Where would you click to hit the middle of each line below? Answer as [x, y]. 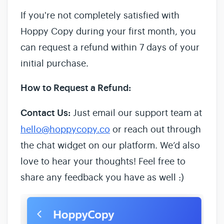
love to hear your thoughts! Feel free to [103, 161]
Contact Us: [45, 113]
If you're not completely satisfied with [100, 15]
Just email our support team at [136, 113]
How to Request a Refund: [76, 88]
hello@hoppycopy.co [65, 129]
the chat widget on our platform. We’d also [110, 145]
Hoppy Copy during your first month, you [108, 31]
